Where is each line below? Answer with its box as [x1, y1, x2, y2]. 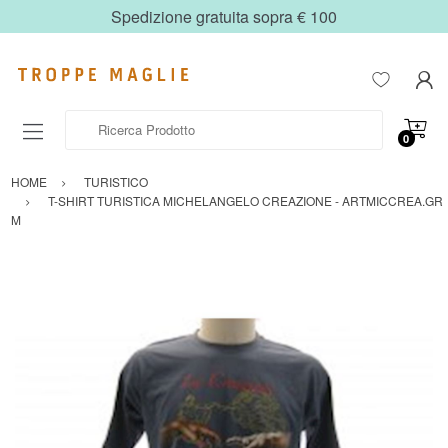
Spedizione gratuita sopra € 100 [111, 5, 337, 28]
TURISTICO [84, 173, 148, 191]
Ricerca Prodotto [65, 110, 162, 130]
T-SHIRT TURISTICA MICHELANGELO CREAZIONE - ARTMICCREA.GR [48, 192, 443, 210]
